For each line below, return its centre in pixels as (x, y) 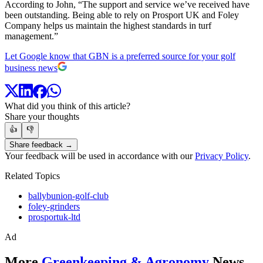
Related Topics (32, 176)
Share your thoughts (42, 117)
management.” (31, 36)
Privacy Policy (222, 156)
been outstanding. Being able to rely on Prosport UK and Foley (122, 15)
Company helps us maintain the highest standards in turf (108, 25)
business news (31, 68)
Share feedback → (41, 145)
